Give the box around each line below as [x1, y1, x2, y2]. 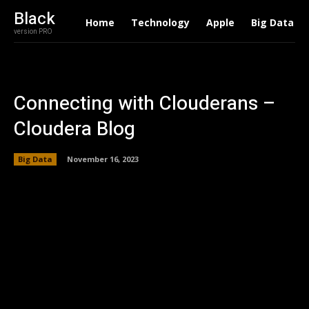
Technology [130, 16, 190, 29]
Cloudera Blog [14, 115, 135, 143]
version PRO [14, 27, 52, 37]
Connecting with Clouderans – [14, 90, 276, 118]
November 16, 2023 [67, 153, 139, 164]
